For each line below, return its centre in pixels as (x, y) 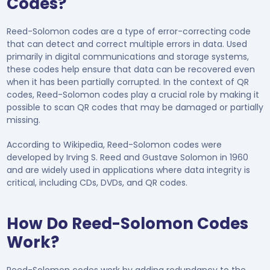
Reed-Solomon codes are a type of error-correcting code (128, 31)
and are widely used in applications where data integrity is (128, 170)
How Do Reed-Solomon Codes (127, 223)
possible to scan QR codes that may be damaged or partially (135, 107)
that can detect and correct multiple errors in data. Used (127, 44)
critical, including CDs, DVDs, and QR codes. (97, 182)
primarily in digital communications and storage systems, (127, 56)
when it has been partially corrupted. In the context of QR (127, 82)
